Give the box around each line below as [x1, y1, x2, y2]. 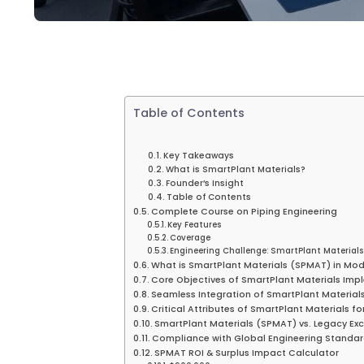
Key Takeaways [163, 149, 235, 162]
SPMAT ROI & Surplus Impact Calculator [154, 346, 340, 359]
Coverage [170, 232, 211, 243]
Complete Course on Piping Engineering [151, 205, 338, 218]
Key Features [167, 219, 222, 230]
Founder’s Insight [166, 176, 245, 189]
